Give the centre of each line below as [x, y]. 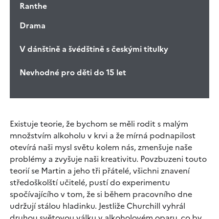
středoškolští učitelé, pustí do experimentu [90, 182]
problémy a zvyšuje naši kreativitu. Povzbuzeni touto [108, 159]
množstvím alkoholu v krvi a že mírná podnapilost [103, 135]
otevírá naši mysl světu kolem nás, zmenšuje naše [101, 147]
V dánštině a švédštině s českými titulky [94, 49]
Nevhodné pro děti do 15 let [73, 72]
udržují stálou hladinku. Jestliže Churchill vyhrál [98, 206]
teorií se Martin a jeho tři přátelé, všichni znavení [100, 170]
